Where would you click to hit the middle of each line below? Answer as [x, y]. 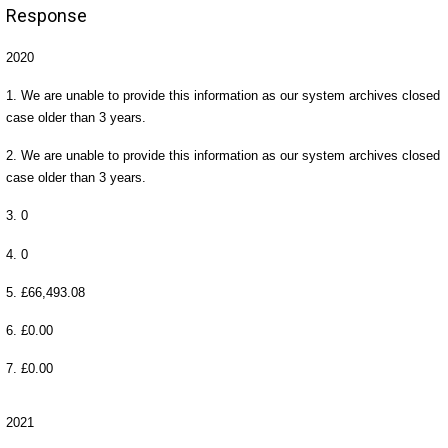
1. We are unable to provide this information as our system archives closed [222, 96]
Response [46, 16]
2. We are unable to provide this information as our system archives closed [222, 156]
